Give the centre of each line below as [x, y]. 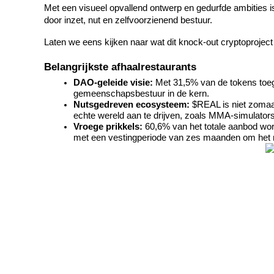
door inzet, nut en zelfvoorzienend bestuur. [128, 20]
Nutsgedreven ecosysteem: [131, 105]
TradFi [42, 121]
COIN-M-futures [62, 56]
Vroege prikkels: [108, 127]
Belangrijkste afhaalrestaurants [120, 67]
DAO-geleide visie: [113, 83]
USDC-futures [57, 266]
